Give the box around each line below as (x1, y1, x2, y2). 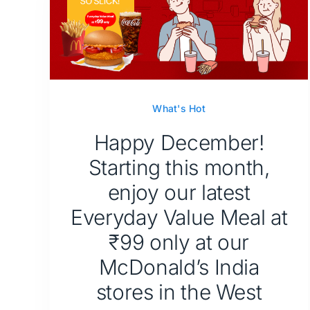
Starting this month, (88, 155, 270, 181)
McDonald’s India (98, 255, 259, 280)
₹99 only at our (109, 230, 249, 255)
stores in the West (95, 280, 262, 305)
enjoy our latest (107, 180, 250, 206)
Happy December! (93, 130, 264, 156)
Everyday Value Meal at (71, 205, 288, 230)
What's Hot (152, 102, 206, 115)
